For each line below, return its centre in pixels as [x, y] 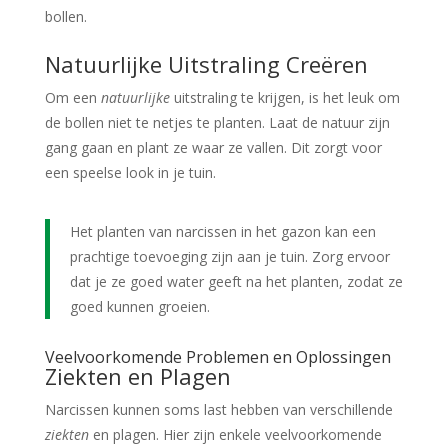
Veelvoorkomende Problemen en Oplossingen [217, 357]
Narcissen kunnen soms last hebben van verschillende [218, 410]
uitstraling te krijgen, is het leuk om [284, 98]
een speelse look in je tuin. [130, 173]
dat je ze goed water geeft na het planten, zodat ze [236, 282]
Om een [72, 98]
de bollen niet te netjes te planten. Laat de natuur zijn [217, 123]
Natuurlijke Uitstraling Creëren [206, 64]
